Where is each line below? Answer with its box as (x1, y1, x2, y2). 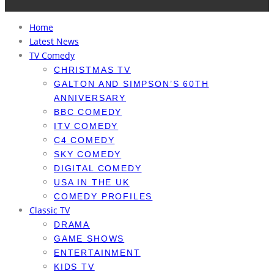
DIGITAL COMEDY (54, 163, 142, 174)
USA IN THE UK (54, 177, 130, 188)
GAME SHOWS (54, 234, 125, 244)
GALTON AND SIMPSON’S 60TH (54, 79, 209, 89)
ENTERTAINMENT (54, 248, 141, 258)
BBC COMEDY (54, 107, 122, 117)
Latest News (29, 35, 79, 48)
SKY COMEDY (54, 149, 122, 160)
